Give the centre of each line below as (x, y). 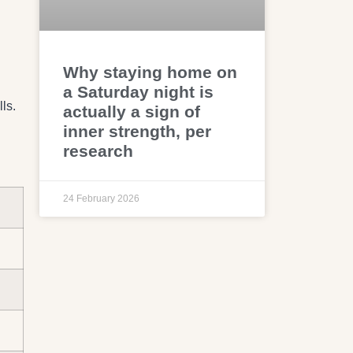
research (98, 150)
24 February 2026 (102, 198)
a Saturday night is (139, 91)
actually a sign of (132, 111)
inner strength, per (137, 131)
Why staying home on (150, 72)
